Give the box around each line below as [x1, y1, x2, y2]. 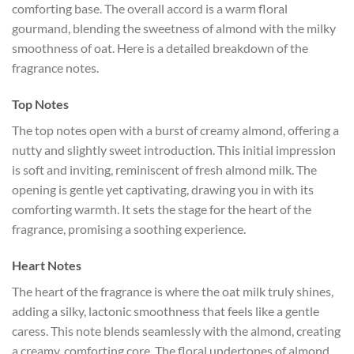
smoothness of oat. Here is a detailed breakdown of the [12, 40, 308, 56]
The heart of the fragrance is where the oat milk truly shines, [12, 283, 333, 299]
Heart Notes [12, 257, 81, 273]
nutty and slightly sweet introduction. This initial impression [12, 141, 336, 157]
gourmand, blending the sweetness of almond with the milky [12, 21, 336, 36]
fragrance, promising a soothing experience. [12, 220, 246, 236]
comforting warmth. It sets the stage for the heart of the [12, 201, 311, 217]
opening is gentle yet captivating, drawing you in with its [12, 181, 314, 197]
